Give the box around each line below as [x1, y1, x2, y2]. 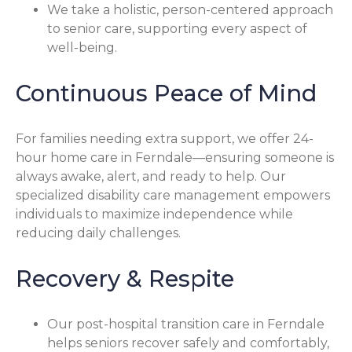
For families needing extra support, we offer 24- [16, 130, 313, 146]
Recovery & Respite [16, 264, 234, 292]
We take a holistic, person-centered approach [47, 2, 333, 18]
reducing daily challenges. [16, 225, 181, 240]
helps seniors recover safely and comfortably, [47, 335, 329, 350]
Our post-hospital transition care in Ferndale [47, 316, 324, 332]
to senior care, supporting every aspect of [47, 21, 307, 37]
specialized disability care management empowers [16, 187, 330, 203]
